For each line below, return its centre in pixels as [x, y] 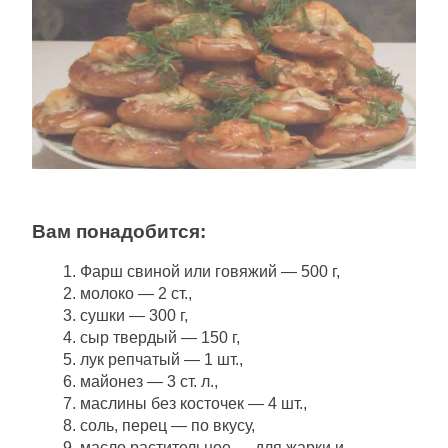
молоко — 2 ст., [136, 294]
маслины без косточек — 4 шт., [193, 404]
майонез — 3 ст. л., [149, 382]
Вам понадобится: [119, 231]
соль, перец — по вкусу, [167, 426]
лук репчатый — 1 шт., [161, 360]
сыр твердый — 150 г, [160, 338]
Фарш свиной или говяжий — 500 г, [210, 272]
